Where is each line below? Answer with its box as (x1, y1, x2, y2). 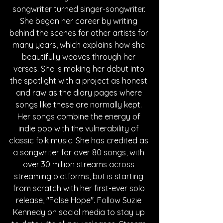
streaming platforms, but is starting (14, 171, 145, 181)
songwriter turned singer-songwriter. (12, 3, 147, 14)
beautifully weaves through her (22, 51, 137, 62)
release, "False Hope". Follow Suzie (16, 195, 143, 205)
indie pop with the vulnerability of (18, 123, 141, 133)
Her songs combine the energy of (17, 111, 142, 121)
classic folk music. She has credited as (9, 135, 150, 145)
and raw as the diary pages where (15, 87, 144, 98)
